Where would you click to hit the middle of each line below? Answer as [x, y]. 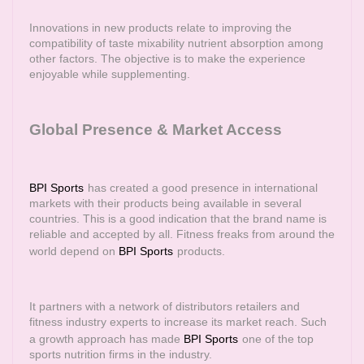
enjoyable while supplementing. [110, 74]
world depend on [74, 251]
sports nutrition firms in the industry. [121, 354]
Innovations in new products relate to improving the [160, 28]
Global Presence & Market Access [156, 130]
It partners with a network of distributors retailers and [165, 306]
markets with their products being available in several [165, 203]
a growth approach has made [106, 339]
